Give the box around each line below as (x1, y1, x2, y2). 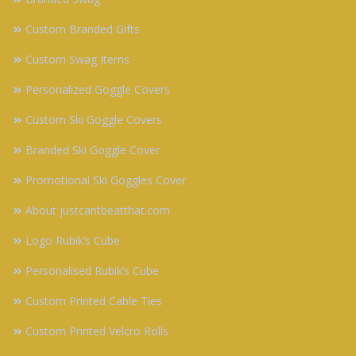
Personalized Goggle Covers (25, 82, 170, 98)
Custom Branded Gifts (25, 21, 140, 37)
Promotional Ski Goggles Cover (25, 172, 186, 188)
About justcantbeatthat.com (25, 203, 170, 219)
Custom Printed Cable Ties (25, 293, 162, 309)
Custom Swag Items (25, 52, 130, 68)
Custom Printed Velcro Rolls (25, 323, 168, 339)
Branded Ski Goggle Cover (25, 142, 160, 158)
